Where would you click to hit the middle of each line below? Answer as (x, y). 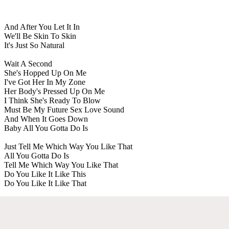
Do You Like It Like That (45, 183)
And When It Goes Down (46, 119)
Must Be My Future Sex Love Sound (64, 109)
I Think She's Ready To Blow (52, 100)
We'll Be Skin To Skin (40, 36)
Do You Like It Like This (45, 174)
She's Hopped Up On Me (45, 73)
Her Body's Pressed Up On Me (54, 91)
